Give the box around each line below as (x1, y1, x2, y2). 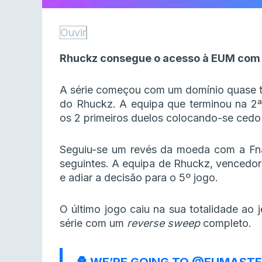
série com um (60, 217, 127, 230)
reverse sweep (127, 217, 200, 230)
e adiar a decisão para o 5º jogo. (60, 171, 218, 184)
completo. (200, 217, 251, 230)
